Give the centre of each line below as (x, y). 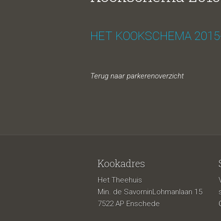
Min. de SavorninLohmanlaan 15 (150, 192)
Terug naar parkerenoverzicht (137, 76)
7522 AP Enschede (129, 204)
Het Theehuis (120, 180)
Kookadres (121, 163)
